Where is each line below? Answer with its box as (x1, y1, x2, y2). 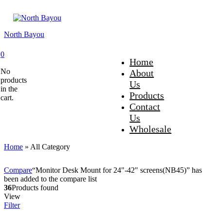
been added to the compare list (4, 175, 97, 183)
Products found (12, 183, 58, 192)
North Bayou (4, 30, 44, 38)
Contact (129, 101, 161, 112)
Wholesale (129, 124, 172, 134)
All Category (30, 143, 70, 151)
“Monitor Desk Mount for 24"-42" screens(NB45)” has (32, 166, 202, 174)
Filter (4, 201, 20, 209)
